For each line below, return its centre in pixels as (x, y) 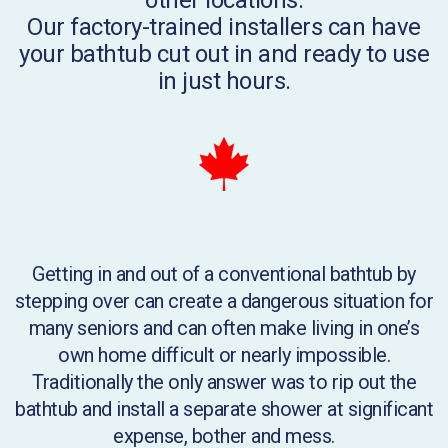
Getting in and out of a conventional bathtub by (224, 273)
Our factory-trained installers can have (224, 26)
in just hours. (224, 80)
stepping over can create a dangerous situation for (224, 300)
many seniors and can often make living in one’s (224, 327)
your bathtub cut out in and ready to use (224, 53)
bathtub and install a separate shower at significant (224, 408)
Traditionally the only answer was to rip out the (224, 381)
